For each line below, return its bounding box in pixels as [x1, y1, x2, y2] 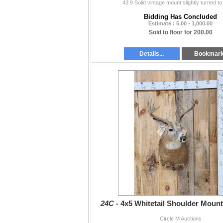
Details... [139, 50, 164, 57]
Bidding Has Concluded [144, 13, 217, 20]
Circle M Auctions [159, 215, 202, 222]
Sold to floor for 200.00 [148, 29, 213, 36]
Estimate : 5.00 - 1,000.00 [148, 20, 213, 26]
